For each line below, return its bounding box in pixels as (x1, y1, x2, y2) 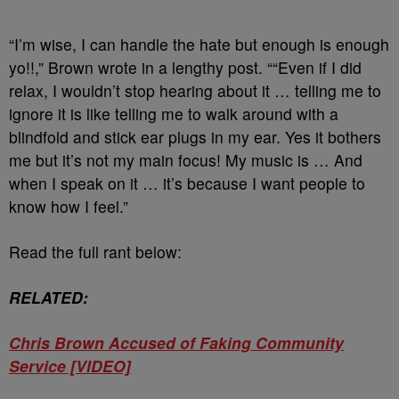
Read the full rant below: (9, 240, 182, 263)
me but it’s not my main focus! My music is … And (9, 149, 362, 171)
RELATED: (9, 286, 88, 308)
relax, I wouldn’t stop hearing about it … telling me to (9, 79, 381, 102)
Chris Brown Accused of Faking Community (9, 331, 344, 354)
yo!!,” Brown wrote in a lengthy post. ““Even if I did (9, 56, 362, 78)
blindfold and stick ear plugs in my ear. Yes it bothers (9, 126, 381, 148)
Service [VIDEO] (9, 354, 131, 377)
